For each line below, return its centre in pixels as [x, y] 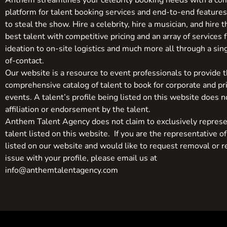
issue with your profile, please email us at [81, 158]
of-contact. [25, 61]
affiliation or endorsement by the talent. [78, 110]
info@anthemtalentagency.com [62, 171]
